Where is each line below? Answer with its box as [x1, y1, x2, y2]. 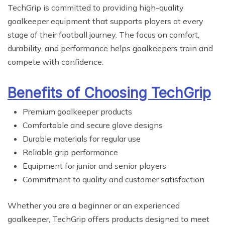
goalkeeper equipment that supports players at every [8, 16, 203, 27]
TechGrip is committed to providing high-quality [8, 3, 184, 13]
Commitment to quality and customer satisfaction [23, 174, 204, 185]
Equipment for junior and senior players [23, 161, 166, 171]
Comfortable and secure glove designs [23, 120, 163, 131]
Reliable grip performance [23, 147, 118, 158]
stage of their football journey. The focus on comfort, [8, 30, 199, 40]
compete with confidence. [8, 57, 103, 67]
